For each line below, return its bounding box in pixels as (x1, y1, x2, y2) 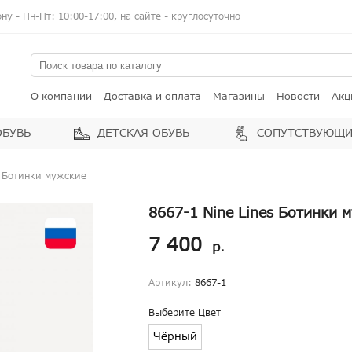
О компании (31, 89, 92, 104)
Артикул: (148, 276, 195, 290)
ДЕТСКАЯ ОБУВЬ (97, 125, 189, 141)
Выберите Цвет (148, 306, 221, 320)
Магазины (213, 89, 265, 104)
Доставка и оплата (104, 89, 201, 104)
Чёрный (153, 328, 197, 345)
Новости (277, 89, 320, 104)
